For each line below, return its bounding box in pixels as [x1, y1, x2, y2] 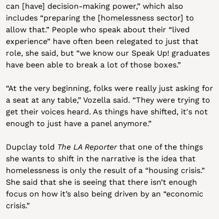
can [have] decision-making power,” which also [5, 1, 183, 11]
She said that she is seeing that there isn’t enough [5, 177, 197, 187]
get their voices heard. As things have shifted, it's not [5, 107, 208, 116]
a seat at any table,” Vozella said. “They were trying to [5, 95, 210, 105]
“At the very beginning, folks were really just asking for [5, 84, 213, 93]
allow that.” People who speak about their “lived [5, 25, 190, 34]
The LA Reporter [57, 142, 117, 152]
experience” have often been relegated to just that [5, 37, 198, 46]
